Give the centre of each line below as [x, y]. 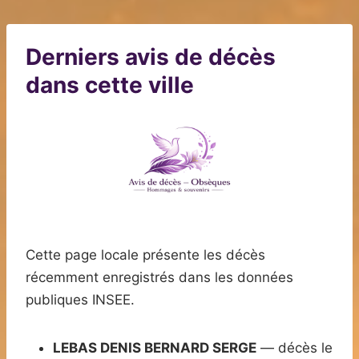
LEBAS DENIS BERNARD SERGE [155, 348]
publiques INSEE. [80, 300]
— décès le [294, 348]
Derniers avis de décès [151, 57]
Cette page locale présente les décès [145, 255]
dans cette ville [110, 85]
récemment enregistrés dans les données [159, 278]
